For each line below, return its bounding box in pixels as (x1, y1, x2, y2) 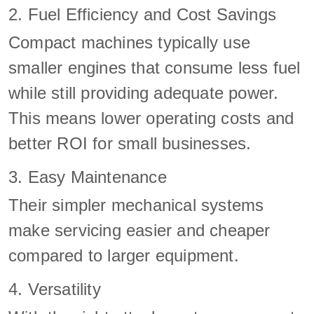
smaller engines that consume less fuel (8, 57, 301, 77)
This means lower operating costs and (8, 108, 294, 128)
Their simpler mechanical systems (8, 195, 264, 214)
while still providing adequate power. (8, 83, 279, 102)
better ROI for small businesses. (8, 133, 252, 153)
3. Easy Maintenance (8, 167, 167, 186)
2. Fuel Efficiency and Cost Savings (8, 4, 276, 24)
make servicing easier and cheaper (8, 220, 271, 240)
